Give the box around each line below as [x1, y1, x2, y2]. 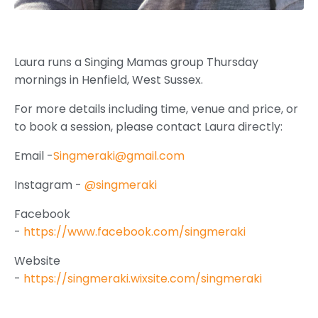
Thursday [207, 54, 258, 71]
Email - [14, 148, 53, 165]
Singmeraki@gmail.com [53, 148, 185, 165]
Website [14, 253, 60, 270]
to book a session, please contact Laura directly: [14, 119, 283, 136]
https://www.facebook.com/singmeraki [21, 224, 246, 241]
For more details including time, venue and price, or [14, 101, 298, 118]
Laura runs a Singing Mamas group [14, 54, 207, 71]
